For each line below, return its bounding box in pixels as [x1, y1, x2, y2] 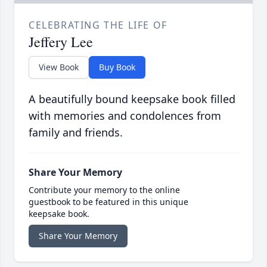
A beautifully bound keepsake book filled [29, 91, 235, 106]
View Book [39, 61, 79, 73]
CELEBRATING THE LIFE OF [29, 18, 167, 32]
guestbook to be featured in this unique [29, 195, 188, 207]
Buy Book [99, 61, 135, 73]
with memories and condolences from [29, 108, 221, 123]
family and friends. [29, 125, 123, 139]
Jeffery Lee [29, 32, 93, 51]
